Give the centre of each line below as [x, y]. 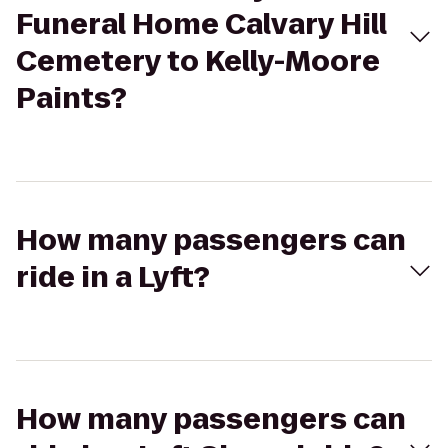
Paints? [71, 98]
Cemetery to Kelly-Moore [198, 61]
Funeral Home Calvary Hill [201, 24]
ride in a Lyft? [113, 277]
